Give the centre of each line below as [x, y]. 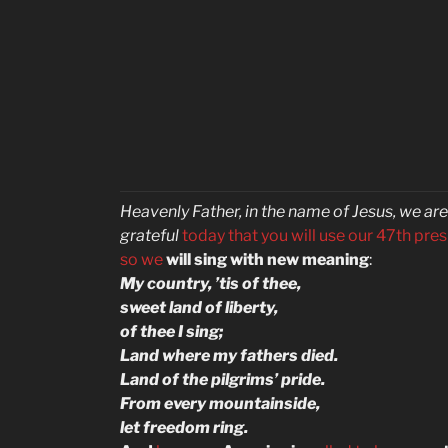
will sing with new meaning [267, 259]
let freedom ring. [184, 427]
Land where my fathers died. [229, 355]
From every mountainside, [220, 403]
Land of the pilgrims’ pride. [222, 379]
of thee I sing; [171, 331]
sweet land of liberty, [199, 307]
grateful [151, 235]
